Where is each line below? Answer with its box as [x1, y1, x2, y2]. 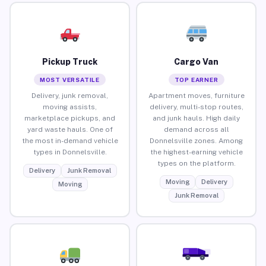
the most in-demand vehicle [21, 136, 118, 145]
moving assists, [43, 102, 97, 111]
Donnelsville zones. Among [150, 136, 243, 145]
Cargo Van [174, 56, 218, 66]
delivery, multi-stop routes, [149, 102, 243, 111]
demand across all [163, 125, 229, 134]
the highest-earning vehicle [150, 147, 243, 156]
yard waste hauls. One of [27, 125, 113, 134]
